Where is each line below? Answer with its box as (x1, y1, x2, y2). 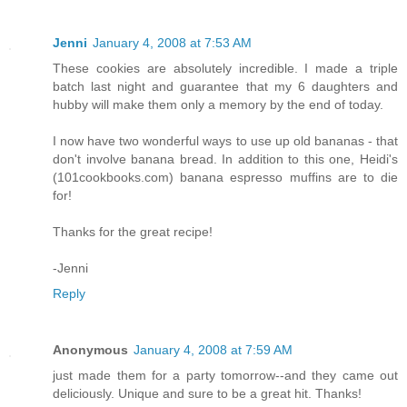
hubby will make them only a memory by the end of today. (53, 97, 383, 113)
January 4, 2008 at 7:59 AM (134, 342, 293, 357)
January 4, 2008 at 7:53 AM (93, 35, 252, 51)
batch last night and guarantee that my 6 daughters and (53, 79, 398, 94)
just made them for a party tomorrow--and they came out (53, 368, 398, 382)
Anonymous (53, 342, 128, 357)
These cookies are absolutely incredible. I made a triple (53, 61, 398, 76)
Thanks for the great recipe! (53, 224, 213, 240)
